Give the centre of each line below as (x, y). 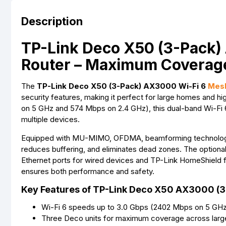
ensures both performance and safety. (88, 171)
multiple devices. (50, 119)
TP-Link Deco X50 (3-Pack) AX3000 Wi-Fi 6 (122, 86)
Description (52, 21)
